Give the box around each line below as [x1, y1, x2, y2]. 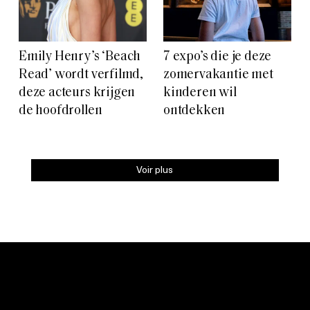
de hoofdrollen [19, 104, 102, 118]
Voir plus [136, 162, 174, 177]
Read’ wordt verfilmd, [19, 69, 144, 82]
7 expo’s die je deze [163, 51, 272, 64]
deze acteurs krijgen [19, 86, 136, 100]
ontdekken [163, 104, 226, 118]
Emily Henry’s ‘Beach [19, 51, 141, 64]
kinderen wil [163, 86, 237, 100]
